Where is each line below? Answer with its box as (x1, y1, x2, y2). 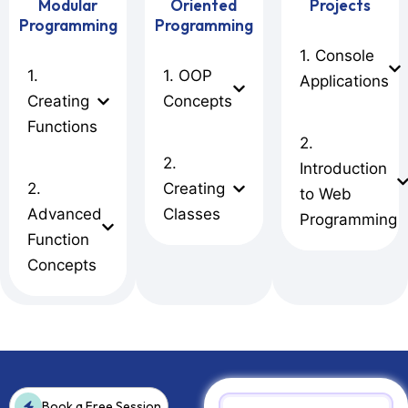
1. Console (299, 46, 374, 66)
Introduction (299, 159, 387, 178)
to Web (299, 185, 352, 204)
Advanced (27, 205, 102, 224)
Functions (27, 117, 97, 137)
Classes (163, 205, 221, 224)
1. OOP (163, 66, 213, 86)
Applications (299, 72, 389, 91)
